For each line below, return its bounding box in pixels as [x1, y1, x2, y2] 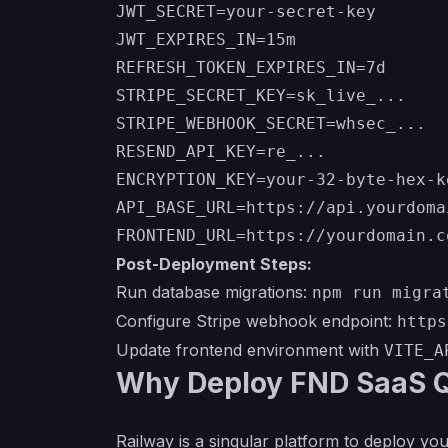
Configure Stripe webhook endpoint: [116, 311, 397, 331]
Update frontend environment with [116, 340, 384, 360]
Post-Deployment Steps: [116, 254, 312, 274]
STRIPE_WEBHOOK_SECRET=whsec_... [116, 114, 426, 133]
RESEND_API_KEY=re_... [116, 142, 326, 161]
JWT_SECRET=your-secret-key [116, 2, 376, 21]
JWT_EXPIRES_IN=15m [116, 30, 296, 49]
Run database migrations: [116, 282, 312, 302]
